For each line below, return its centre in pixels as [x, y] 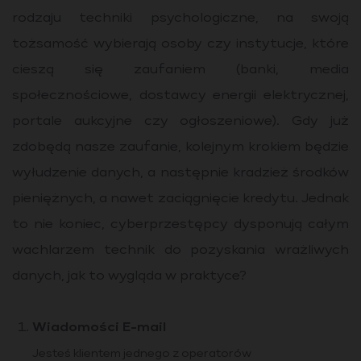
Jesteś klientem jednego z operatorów [142, 354]
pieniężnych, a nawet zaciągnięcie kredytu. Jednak [180, 199]
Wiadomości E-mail [99, 328]
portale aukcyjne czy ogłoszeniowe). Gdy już [180, 122]
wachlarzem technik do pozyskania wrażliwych [180, 251]
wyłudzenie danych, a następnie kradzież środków [180, 173]
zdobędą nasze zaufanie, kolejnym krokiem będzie [180, 147]
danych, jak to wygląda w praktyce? [129, 276]
